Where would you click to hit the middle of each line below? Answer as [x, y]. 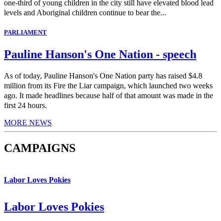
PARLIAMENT [25, 33]
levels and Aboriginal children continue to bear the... [85, 13]
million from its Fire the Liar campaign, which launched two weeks [108, 85]
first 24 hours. [26, 105]
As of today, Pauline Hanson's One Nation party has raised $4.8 [103, 75]
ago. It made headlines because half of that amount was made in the [109, 95]
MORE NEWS [28, 122]
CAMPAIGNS [40, 148]
